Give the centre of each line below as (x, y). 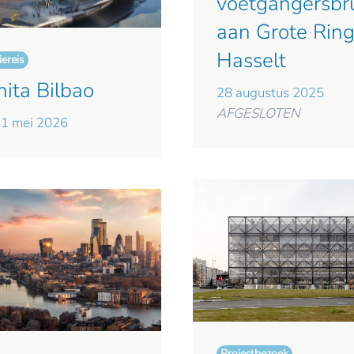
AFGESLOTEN (258, 114)
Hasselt (251, 61)
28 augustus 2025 (270, 93)
